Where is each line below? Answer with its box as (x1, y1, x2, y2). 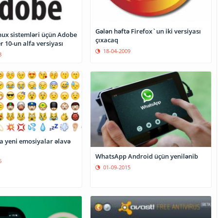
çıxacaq (95, 35, 119, 44)
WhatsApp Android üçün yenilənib (95, 152, 199, 161)
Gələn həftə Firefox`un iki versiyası (95, 26, 201, 36)
